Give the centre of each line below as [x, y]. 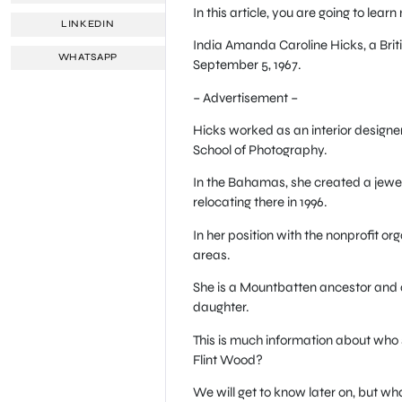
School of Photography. [260, 150]
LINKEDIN [88, 24]
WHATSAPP [88, 57]
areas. [211, 254]
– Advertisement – [245, 97]
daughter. [221, 307]
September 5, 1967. [247, 65]
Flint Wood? [227, 359]
